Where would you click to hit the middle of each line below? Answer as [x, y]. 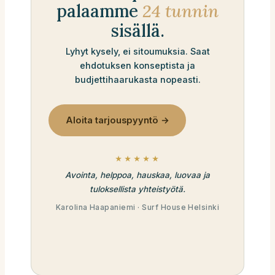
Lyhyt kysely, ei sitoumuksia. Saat [137, 52]
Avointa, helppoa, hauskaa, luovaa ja [137, 175]
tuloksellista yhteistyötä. [137, 189]
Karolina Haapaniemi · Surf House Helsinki [137, 207]
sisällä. [137, 30]
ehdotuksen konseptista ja [137, 66]
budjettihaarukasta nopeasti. [137, 80]
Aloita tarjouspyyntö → [117, 120]
